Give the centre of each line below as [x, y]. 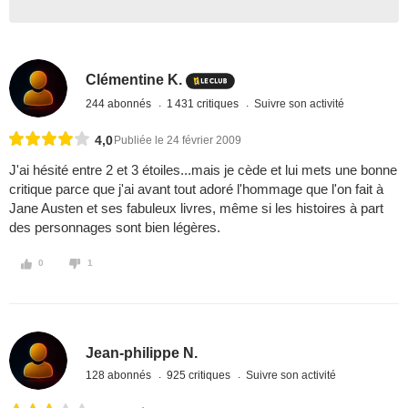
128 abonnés [120, 375]
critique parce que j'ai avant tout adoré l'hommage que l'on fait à [196, 189]
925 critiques [200, 375]
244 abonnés [120, 103]
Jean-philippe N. [142, 352]
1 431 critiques [204, 103]
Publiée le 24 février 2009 [178, 141]
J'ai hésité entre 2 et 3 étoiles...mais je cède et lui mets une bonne [203, 170]
